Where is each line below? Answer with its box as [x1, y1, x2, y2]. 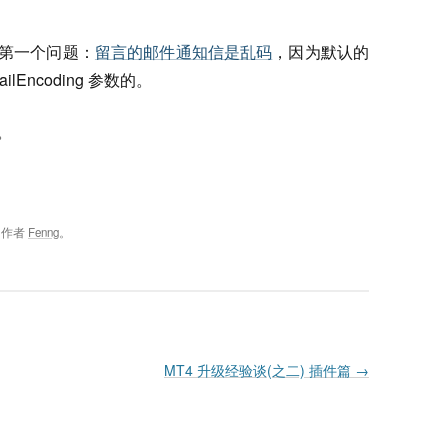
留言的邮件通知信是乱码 [94, 40, 273, 63]
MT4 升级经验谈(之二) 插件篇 [163, 360, 355, 380]
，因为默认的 [272, 40, 370, 63]
